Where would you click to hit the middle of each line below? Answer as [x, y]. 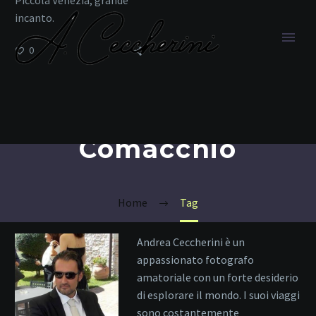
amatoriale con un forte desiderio [217, 278]
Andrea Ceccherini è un [190, 242]
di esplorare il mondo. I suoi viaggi [218, 295]
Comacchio [158, 149]
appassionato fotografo [195, 260]
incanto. [35, 17]
